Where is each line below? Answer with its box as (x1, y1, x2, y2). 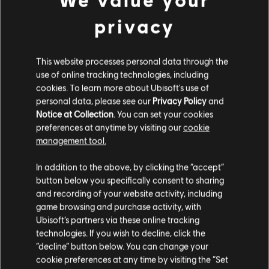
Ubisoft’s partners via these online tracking (36, 214, 199, 225)
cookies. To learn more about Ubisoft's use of (36, 82, 209, 93)
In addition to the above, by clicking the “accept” (36, 161, 224, 172)
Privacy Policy (153, 95, 207, 106)
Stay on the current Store (83, 238, 186, 249)
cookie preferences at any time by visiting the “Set (36, 253, 228, 265)
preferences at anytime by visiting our (36, 121, 183, 133)
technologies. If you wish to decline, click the (36, 227, 205, 238)
